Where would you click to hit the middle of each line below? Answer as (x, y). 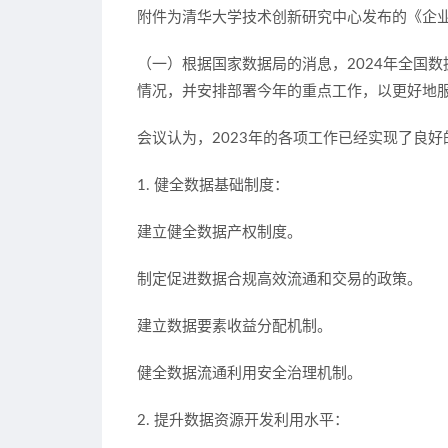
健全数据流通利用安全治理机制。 (249, 373)
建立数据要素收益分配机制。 (234, 326)
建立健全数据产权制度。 (219, 232)
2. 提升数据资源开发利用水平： (243, 420)
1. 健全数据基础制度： (213, 185)
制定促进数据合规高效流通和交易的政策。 (279, 279)
